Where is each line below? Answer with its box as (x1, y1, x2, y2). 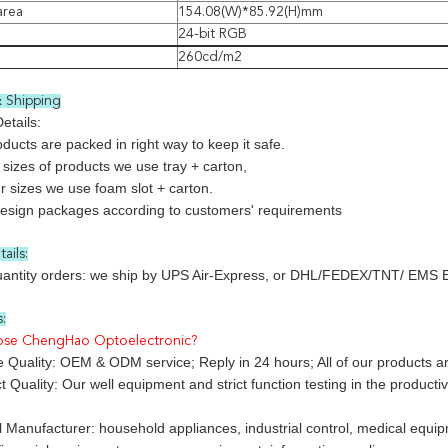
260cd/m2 (178, 50, 242, 64)
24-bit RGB (178, 27, 247, 41)
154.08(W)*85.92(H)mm (178, 5, 323, 19)
